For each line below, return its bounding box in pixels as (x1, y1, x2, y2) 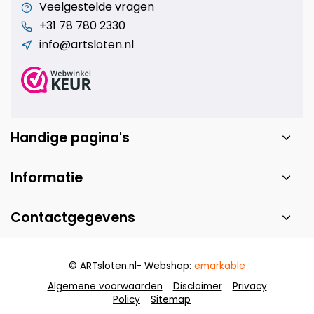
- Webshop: (137, 259, 194, 273)
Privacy (232, 279, 267, 293)
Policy (113, 292, 140, 306)
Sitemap (151, 292, 191, 306)
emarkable (194, 259, 245, 273)
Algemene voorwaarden (47, 279, 163, 293)
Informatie (11, 168, 83, 187)
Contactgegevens (11, 207, 135, 227)
